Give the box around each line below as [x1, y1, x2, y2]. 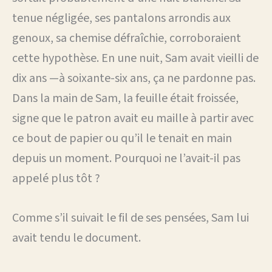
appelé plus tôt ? [12, 169, 100, 187]
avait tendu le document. [12, 229, 141, 246]
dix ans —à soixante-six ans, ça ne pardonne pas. [12, 69, 256, 87]
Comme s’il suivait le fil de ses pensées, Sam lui [12, 209, 249, 226]
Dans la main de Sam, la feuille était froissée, [12, 89, 239, 107]
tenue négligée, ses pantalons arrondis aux [12, 9, 231, 27]
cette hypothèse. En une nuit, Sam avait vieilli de [12, 49, 259, 67]
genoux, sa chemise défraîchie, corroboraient [12, 29, 241, 47]
